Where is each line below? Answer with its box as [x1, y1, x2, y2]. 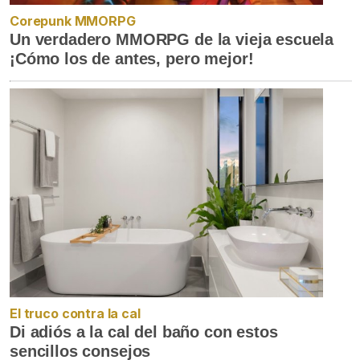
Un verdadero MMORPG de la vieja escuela [10, 30, 334, 48]
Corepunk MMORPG [10, 12, 136, 29]
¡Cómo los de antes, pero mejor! [10, 49, 254, 67]
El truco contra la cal [10, 305, 141, 321]
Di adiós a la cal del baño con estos [10, 322, 278, 341]
